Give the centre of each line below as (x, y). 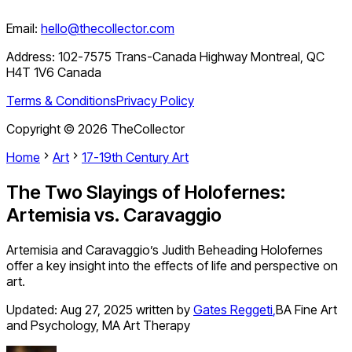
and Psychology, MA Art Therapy (98, 326)
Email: (22, 29)
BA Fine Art (306, 310)
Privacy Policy (155, 101)
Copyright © (42, 129)
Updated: (33, 310)
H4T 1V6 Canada (54, 73)
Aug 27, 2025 (97, 310)
